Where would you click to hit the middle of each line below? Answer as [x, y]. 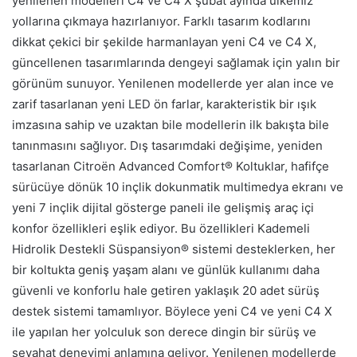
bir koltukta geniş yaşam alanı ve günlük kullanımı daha [166, 269]
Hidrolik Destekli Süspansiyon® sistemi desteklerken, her [174, 249]
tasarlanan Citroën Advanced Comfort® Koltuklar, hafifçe [171, 166]
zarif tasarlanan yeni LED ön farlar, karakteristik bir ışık [164, 104]
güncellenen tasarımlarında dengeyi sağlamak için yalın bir [176, 62]
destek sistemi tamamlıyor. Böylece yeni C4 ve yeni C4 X [172, 311]
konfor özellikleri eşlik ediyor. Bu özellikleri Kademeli [161, 228]
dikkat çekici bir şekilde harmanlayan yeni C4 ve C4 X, [164, 41]
